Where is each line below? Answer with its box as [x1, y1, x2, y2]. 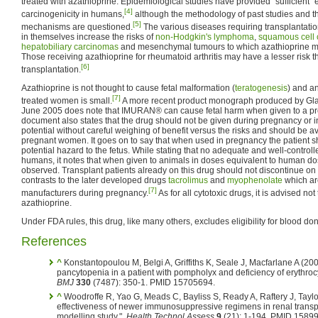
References [21, 234, 87, 248]
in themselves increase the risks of [21, 31, 155, 42]
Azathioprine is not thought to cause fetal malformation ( [21, 82, 235, 93]
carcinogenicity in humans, [21, 9, 124, 19]
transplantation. [21, 64, 81, 75]
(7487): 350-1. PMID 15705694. [91, 277, 215, 287]
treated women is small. [21, 95, 112, 106]
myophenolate [227, 175, 283, 185]
